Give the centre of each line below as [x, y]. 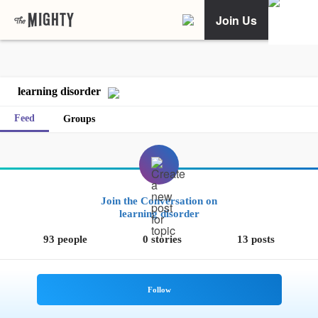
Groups [79, 119]
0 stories [162, 239]
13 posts [256, 239]
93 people [66, 239]
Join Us [236, 20]
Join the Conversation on [159, 201]
